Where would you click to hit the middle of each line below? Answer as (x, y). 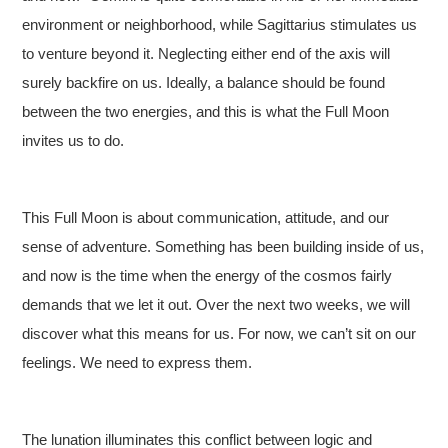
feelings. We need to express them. (137, 362)
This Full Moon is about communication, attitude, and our (206, 217)
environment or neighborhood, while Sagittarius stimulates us (220, 24)
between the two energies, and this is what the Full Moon (206, 111)
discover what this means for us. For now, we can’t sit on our (219, 333)
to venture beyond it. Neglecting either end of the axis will (206, 53)
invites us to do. (73, 140)
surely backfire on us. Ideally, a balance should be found (204, 82)
